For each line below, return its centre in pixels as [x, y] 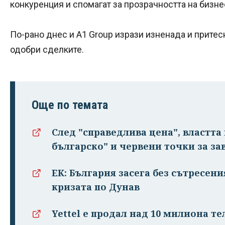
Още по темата [70, 105]
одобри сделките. [47, 50]
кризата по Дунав [96, 187]
